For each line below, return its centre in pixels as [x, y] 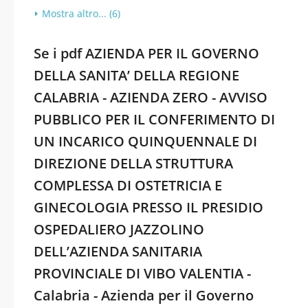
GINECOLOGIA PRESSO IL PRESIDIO [148, 207]
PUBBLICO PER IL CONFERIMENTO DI [154, 119]
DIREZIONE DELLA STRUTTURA [133, 163]
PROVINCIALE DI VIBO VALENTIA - [142, 273]
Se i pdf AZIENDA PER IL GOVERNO [146, 53]
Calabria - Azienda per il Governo [144, 295]
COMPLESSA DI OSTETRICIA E [128, 185]
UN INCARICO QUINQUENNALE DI [145, 141]
